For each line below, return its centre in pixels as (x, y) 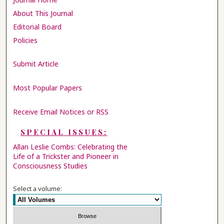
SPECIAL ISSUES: (64, 132)
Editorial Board (37, 26)
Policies (25, 40)
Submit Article (36, 64)
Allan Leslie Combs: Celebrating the (70, 146)
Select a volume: (38, 188)
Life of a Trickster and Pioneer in (66, 156)
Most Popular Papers (48, 88)
